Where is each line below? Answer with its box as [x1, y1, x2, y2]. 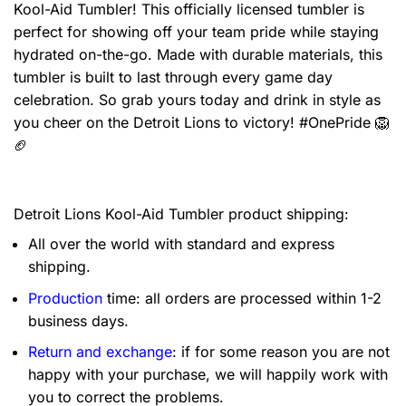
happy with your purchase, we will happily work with [28, 365, 388, 384]
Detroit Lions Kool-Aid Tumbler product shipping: [14, 205, 349, 224]
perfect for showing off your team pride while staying [14, 23, 379, 42]
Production [28, 288, 102, 307]
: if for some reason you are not [172, 343, 390, 362]
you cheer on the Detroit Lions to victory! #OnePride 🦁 [14, 113, 390, 132]
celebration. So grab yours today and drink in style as [14, 91, 381, 110]
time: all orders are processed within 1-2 [102, 288, 382, 307]
